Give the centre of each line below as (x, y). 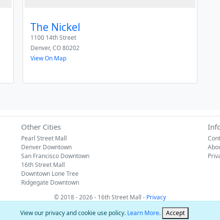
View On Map (48, 58)
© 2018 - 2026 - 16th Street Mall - (100, 197)
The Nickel (55, 27)
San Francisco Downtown (55, 156)
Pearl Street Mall (44, 138)
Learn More (143, 213)
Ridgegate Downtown (50, 182)
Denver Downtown (46, 147)
